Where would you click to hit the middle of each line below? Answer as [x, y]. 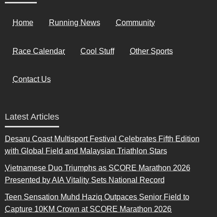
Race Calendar [39, 51]
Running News [75, 23]
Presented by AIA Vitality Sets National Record [85, 180]
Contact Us [32, 79]
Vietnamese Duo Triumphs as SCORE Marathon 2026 [98, 168]
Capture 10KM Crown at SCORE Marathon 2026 [88, 209]
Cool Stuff [97, 51]
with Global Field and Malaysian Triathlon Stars [86, 151]
